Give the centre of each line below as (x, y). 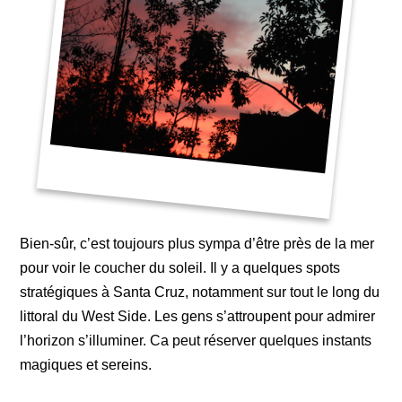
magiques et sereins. (86, 365)
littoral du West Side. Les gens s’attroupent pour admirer (198, 316)
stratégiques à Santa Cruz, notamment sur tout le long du (200, 292)
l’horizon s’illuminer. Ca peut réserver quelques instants (196, 341)
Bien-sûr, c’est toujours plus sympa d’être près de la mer (197, 244)
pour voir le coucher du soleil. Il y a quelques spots (180, 268)
